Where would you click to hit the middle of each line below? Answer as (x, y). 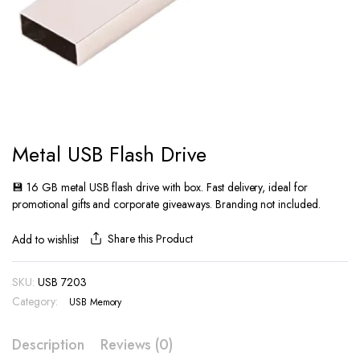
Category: (35, 301)
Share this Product (150, 239)
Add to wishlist (45, 239)
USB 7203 (62, 282)
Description (48, 345)
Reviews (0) (137, 345)
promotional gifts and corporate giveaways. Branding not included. (167, 204)
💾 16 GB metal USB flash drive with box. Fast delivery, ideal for (160, 187)
